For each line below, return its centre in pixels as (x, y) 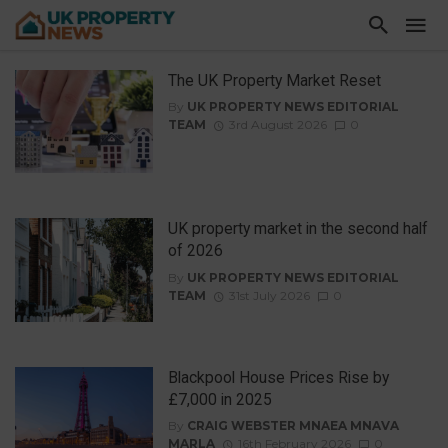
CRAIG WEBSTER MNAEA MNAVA (292, 426)
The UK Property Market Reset (274, 80)
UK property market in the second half (297, 229)
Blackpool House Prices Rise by (278, 377)
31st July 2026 (269, 295)
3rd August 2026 (277, 125)
